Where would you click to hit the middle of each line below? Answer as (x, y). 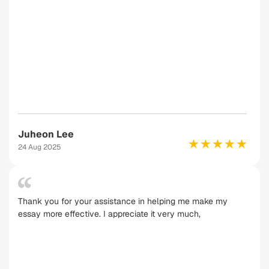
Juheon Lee (46, 134)
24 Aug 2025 (40, 147)
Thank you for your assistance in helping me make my (123, 201)
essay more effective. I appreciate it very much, (109, 214)
